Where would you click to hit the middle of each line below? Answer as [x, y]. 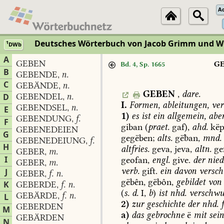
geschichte [165, 204]
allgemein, [185, 116]
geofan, [135, 160]
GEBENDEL [39, 96]
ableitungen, [185, 105]
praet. [159, 127]
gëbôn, [160, 182]
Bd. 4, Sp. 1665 [142, 64]
